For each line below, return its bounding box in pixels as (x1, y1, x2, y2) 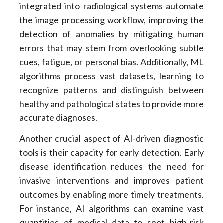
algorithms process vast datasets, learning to (19, 70, 204, 81)
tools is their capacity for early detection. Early (19, 147, 204, 158)
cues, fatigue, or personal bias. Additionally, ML (19, 56, 204, 67)
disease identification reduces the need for (19, 161, 204, 172)
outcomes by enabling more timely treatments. (19, 189, 204, 200)
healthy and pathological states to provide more (19, 98, 204, 109)
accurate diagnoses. (19, 111, 97, 123)
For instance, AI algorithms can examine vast (19, 203, 204, 214)
